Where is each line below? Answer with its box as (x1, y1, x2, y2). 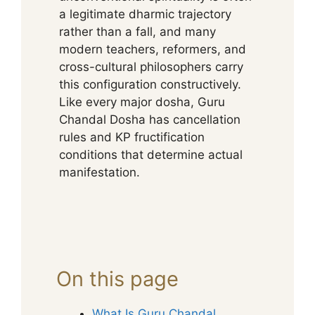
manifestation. (59, 165, 140, 179)
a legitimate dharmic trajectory (59, 7, 231, 21)
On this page (56, 266, 179, 291)
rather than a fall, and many (59, 25, 216, 39)
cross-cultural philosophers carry (59, 60, 243, 74)
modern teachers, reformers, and (59, 42, 246, 56)
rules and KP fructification (59, 130, 205, 144)
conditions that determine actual (59, 148, 243, 162)
